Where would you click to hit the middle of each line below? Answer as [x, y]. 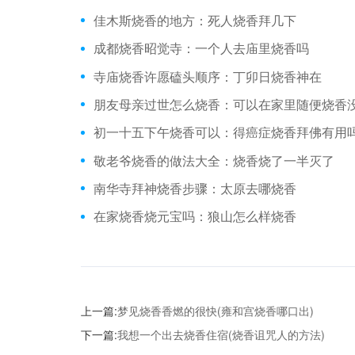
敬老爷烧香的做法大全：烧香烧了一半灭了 [214, 160]
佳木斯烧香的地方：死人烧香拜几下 [195, 20]
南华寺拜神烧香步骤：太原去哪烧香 [195, 188]
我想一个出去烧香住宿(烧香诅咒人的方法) [221, 335]
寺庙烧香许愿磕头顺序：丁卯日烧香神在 [208, 76]
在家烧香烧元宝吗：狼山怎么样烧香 [195, 216]
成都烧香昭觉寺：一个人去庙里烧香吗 [201, 48]
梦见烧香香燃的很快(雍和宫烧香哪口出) [216, 311]
